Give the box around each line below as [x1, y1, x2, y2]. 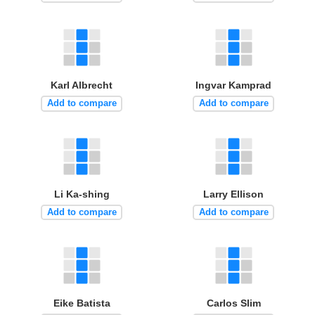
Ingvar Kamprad [195, 79, 271, 91]
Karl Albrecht [51, 79, 112, 91]
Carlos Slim [206, 297, 261, 309]
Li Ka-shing [53, 188, 110, 200]
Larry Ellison [203, 188, 264, 200]
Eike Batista [53, 297, 110, 309]
